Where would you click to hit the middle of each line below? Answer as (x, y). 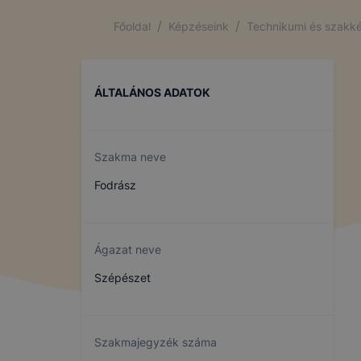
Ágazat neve (128, 249)
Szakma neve (130, 157)
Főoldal (132, 26)
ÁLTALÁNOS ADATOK (152, 92)
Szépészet (122, 278)
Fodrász (115, 185)
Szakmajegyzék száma (156, 342)
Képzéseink (199, 26)
